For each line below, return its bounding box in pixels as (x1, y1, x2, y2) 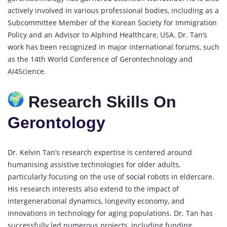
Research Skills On (24, 92, 176, 111)
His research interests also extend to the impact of (8, 184, 179, 194)
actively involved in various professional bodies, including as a (8, 6, 219, 16)
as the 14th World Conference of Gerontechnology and (8, 54, 193, 64)
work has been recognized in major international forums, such (8, 42, 219, 52)
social (126, 172, 145, 182)
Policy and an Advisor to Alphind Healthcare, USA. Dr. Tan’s (8, 30, 207, 40)
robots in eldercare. (145, 172, 214, 182)
